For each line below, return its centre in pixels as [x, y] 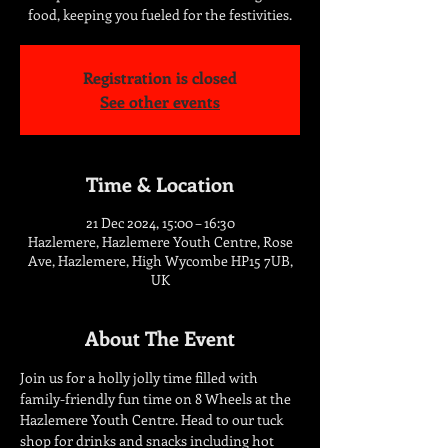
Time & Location [160, 183]
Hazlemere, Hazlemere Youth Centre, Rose [160, 241]
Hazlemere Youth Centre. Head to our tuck [153, 419]
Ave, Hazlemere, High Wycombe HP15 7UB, [160, 260]
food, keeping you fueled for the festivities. [160, 14]
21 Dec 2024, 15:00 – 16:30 [160, 222]
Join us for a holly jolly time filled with [140, 377]
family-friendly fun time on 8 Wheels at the [157, 398]
